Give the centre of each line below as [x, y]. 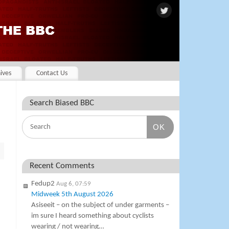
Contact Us [52, 74]
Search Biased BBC [62, 104]
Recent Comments [62, 166]
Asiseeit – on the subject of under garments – [100, 205]
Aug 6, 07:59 [74, 184]
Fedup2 [43, 184]
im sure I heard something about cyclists [93, 216]
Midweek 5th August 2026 [73, 195]
